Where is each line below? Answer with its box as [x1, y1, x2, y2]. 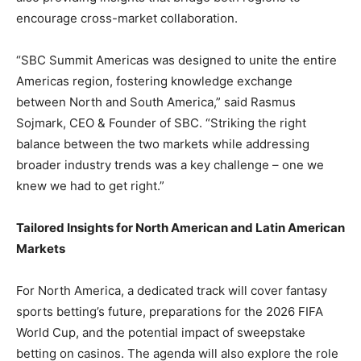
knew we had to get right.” [16, 177, 164, 193]
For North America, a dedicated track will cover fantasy [16, 282, 327, 298]
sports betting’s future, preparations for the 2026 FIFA [16, 303, 323, 319]
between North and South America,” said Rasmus [16, 93, 296, 110]
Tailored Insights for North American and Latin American [16, 219, 345, 235]
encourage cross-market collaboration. [16, 10, 238, 26]
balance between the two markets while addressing [16, 135, 309, 151]
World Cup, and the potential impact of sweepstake [16, 324, 305, 340]
